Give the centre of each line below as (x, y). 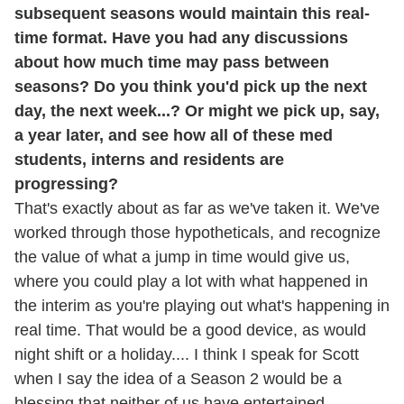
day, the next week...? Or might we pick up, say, (197, 111)
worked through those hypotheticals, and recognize (197, 233)
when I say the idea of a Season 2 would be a (178, 379)
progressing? (66, 184)
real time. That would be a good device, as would (190, 331)
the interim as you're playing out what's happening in (202, 306)
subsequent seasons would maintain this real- (192, 14)
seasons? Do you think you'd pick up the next (191, 87)
